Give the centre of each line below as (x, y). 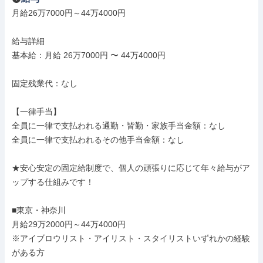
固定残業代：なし (45, 83)
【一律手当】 (36, 112)
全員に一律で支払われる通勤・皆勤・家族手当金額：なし (119, 126)
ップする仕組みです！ (53, 182)
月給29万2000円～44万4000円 (69, 224)
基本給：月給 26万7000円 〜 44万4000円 (89, 55)
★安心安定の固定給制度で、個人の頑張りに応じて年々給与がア (131, 168)
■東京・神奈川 (39, 210)
